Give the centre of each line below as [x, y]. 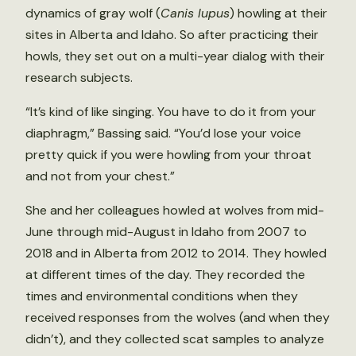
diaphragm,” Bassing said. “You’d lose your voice [163, 133]
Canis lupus [195, 14]
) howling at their [279, 14]
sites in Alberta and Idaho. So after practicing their [172, 35]
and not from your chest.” [100, 176]
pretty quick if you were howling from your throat [168, 155]
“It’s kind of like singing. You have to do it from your [171, 112]
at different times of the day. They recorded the [165, 275]
